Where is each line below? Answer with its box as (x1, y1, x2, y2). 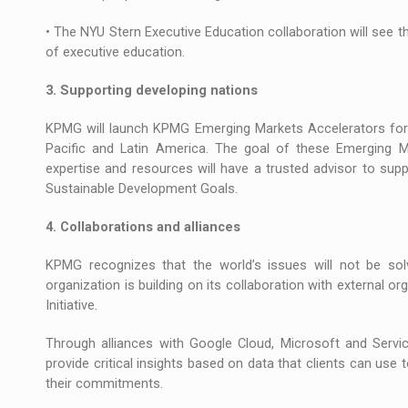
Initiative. (46, 297, 97, 313)
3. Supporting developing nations (46, 82, 258, 98)
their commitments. (46, 375, 163, 392)
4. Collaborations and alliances (46, 219, 240, 235)
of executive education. (46, 44, 185, 60)
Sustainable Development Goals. (46, 180, 238, 197)
